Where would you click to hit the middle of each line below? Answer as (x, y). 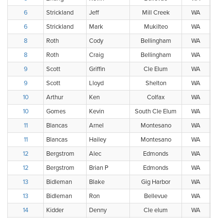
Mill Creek (156, 13)
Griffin (97, 69)
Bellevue (156, 196)
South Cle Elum (156, 111)
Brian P (99, 168)
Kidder (55, 210)
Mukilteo (156, 27)
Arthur (55, 97)
